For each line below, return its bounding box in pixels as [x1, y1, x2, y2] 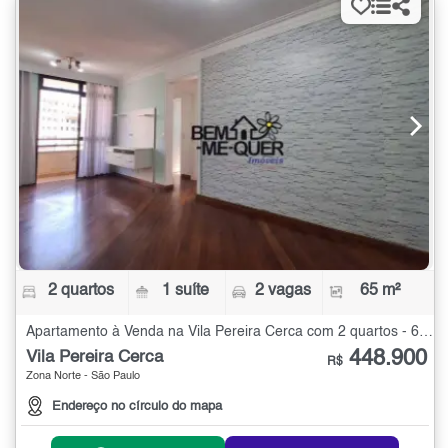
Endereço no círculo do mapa [52, 399, 222, 413]
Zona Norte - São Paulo [26, 371, 140, 383]
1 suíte [162, 283, 210, 300]
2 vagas [254, 283, 311, 300]
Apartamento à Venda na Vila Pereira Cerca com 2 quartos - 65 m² [419, 325, 433, 340]
